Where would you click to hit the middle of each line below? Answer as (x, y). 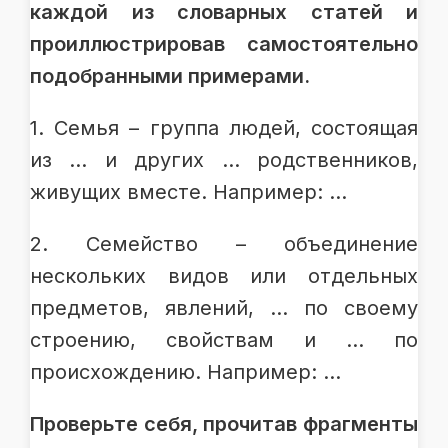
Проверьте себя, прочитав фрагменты (224, 423)
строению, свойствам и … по (224, 339)
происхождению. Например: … (185, 371)
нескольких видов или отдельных (224, 275)
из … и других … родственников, (224, 159)
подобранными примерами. (170, 75)
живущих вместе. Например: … (191, 191)
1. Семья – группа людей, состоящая (224, 127)
